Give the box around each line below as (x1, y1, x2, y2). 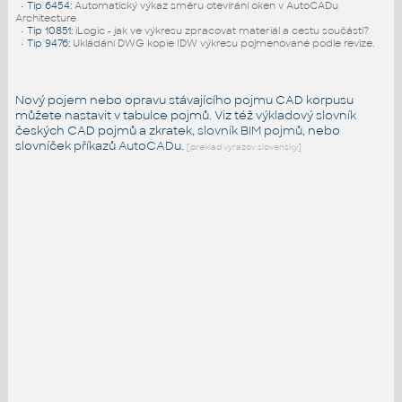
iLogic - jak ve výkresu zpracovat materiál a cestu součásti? (74, 24, 369, 38)
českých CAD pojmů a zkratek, (14, 122, 197, 138)
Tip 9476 (26, 37, 68, 50)
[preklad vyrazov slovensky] (186, 141, 301, 153)
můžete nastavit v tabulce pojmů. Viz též (14, 107, 256, 123)
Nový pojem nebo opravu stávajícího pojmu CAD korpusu (14, 92, 354, 108)
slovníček (14, 137, 74, 153)
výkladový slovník (255, 107, 356, 123)
